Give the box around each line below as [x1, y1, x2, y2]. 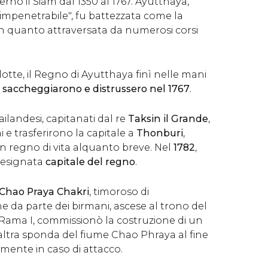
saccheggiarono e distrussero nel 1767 [2, 83, 190, 95]
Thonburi [136, 127, 183, 139]
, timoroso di [89, 186, 149, 197]
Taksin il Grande [128, 113, 208, 124]
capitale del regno [43, 156, 135, 167]
